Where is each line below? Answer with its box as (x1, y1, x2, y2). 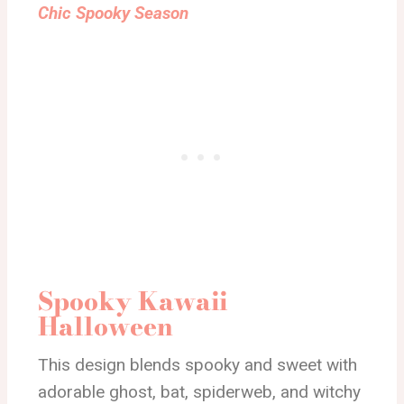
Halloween (38, 307, 173, 345)
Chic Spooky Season (38, 3, 188, 23)
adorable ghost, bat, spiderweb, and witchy (38, 381, 361, 402)
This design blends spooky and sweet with (38, 354, 357, 375)
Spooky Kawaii (38, 281, 227, 320)
